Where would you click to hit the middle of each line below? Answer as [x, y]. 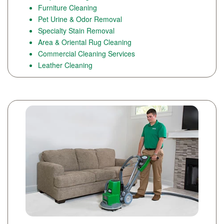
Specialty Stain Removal [76, 31]
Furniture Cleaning [67, 8]
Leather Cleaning [65, 65]
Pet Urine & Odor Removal [80, 19]
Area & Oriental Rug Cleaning [85, 42]
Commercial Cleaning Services [86, 54]
